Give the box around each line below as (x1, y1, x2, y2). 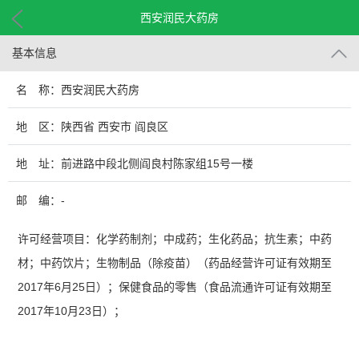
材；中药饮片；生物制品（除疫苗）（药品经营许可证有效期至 (18, 256, 333, 269)
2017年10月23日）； (18, 305, 126, 317)
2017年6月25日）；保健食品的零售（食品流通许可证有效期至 (18, 280, 333, 293)
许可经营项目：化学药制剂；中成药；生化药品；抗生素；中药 (18, 232, 333, 245)
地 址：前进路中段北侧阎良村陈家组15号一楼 (16, 157, 253, 170)
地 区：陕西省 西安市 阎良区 (16, 120, 168, 133)
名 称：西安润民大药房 (16, 83, 139, 96)
